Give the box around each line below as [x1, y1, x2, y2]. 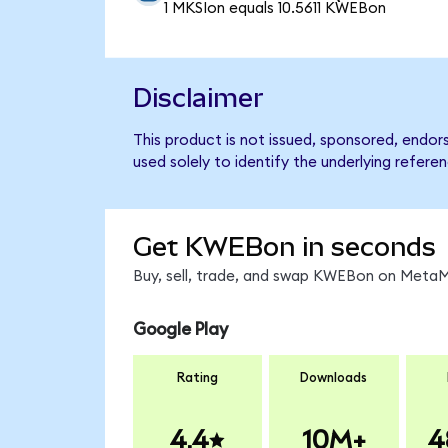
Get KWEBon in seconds [132, 232, 436, 263]
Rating [177, 371, 218, 386]
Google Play [132, 320, 228, 338]
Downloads [300, 371, 368, 386]
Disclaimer [132, 83, 264, 114]
